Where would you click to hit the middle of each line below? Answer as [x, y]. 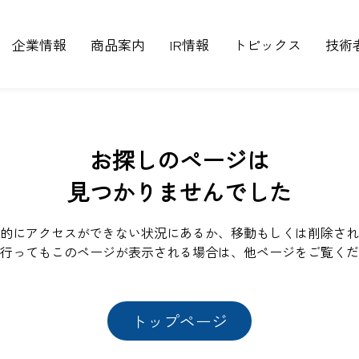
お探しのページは [179, 159]
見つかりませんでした [179, 191]
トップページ [179, 321]
